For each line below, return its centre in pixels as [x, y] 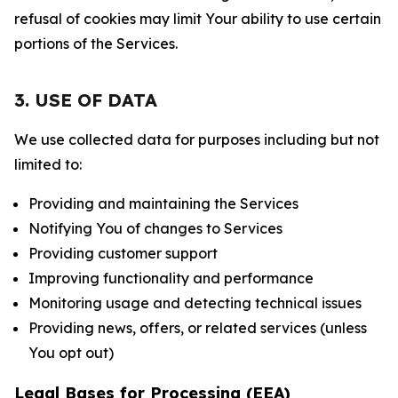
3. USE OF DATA [86, 100]
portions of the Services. [96, 44]
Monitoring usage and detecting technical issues [195, 303]
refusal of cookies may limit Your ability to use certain [198, 19]
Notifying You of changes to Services [155, 228]
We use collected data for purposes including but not [197, 139]
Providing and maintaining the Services [163, 203]
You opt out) [71, 353]
